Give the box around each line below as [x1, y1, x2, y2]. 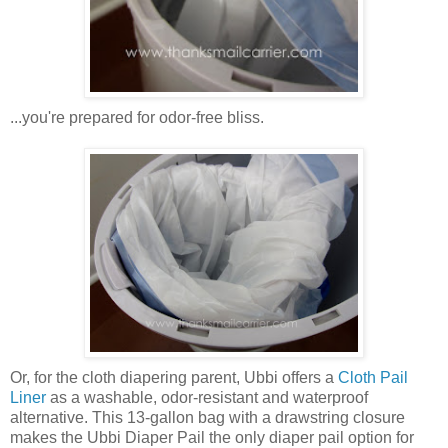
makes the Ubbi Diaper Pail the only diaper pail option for [10, 428, 414, 446]
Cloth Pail [338, 368, 408, 386]
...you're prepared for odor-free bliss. [10, 108, 264, 126]
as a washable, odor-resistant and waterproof [46, 388, 368, 406]
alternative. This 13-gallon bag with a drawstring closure [10, 408, 405, 426]
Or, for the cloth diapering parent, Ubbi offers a [10, 368, 338, 386]
